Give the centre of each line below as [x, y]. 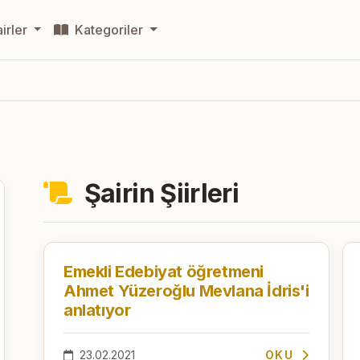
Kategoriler [109, 30]
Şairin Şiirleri [159, 193]
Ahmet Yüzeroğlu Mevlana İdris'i [186, 290]
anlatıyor [97, 310]
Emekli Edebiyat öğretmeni [164, 271]
